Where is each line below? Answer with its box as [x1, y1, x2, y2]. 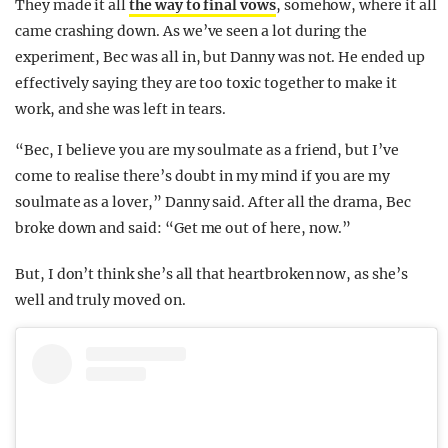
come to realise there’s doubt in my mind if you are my [15, 167, 390, 186]
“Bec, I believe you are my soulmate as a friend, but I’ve [15, 141, 399, 160]
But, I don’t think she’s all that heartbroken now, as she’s [15, 265, 408, 284]
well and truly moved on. [15, 291, 186, 310]
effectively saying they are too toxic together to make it [15, 74, 397, 93]
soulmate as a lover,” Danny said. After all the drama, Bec [15, 193, 411, 212]
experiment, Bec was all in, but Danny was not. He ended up [15, 48, 425, 67]
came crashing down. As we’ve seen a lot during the [15, 22, 368, 41]
